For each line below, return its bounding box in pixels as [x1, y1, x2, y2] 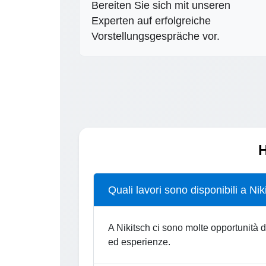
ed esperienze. [107, 236, 170, 247]
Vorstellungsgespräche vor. [91, 30, 220, 42]
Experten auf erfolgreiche [91, 14, 211, 27]
